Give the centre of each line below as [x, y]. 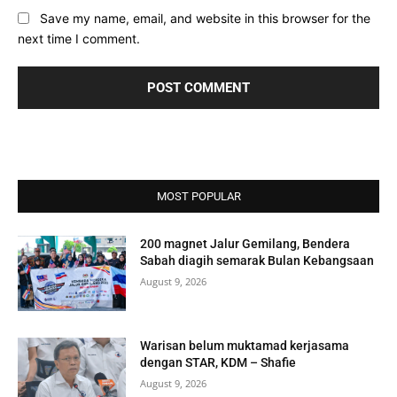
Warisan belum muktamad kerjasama [245, 346]
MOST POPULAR [198, 196]
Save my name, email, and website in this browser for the [205, 19]
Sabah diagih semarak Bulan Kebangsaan [257, 260]
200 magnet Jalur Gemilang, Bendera [245, 243]
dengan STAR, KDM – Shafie [218, 363]
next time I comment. [79, 38]
